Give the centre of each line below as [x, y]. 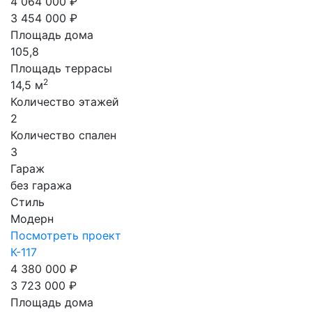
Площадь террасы [61, 68]
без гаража [41, 185]
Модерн [32, 219]
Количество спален [63, 135]
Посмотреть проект [66, 235]
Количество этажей [65, 102]
